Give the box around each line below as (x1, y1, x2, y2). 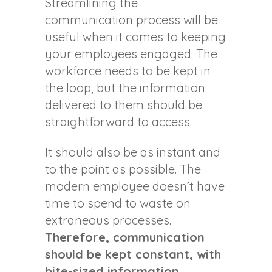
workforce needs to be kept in (45, 63, 211, 79)
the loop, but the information (45, 80, 205, 96)
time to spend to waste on (45, 195, 191, 211)
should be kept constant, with (45, 246, 221, 262)
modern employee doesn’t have (45, 178, 225, 194)
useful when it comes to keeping (45, 29, 226, 45)
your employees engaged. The (45, 46, 217, 62)
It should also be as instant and (45, 144, 220, 160)
